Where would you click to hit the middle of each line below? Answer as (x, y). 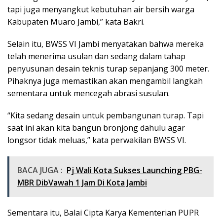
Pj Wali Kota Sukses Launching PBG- (134, 170)
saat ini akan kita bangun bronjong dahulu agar (96, 128)
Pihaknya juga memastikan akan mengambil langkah (105, 81)
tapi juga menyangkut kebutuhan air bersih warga (101, 9)
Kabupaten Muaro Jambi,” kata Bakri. (76, 21)
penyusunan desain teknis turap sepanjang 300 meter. (108, 68)
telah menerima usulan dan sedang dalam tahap (96, 56)
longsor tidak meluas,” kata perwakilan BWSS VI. (97, 140)
